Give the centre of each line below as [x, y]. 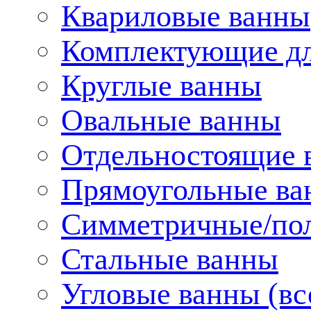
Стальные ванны [170, 259]
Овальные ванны [171, 120]
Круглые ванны [161, 85]
